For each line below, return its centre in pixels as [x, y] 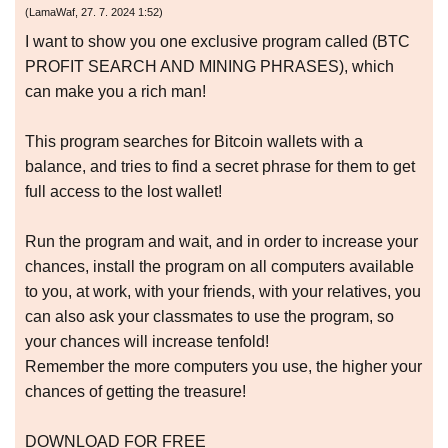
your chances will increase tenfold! [147, 342]
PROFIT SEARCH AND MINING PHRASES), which [209, 67]
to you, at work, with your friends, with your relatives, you [223, 292]
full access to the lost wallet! [123, 192]
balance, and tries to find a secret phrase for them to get [220, 167]
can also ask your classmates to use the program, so [209, 317]
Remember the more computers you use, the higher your [223, 367]
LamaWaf [52, 12]
